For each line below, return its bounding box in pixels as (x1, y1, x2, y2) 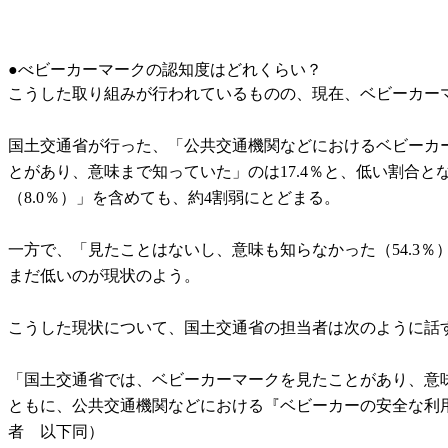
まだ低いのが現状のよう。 (8, 266, 200, 284)
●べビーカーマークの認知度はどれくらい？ (8, 60, 322, 78)
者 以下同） (8, 422, 104, 440)
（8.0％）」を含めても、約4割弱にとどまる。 (8, 188, 340, 206)
